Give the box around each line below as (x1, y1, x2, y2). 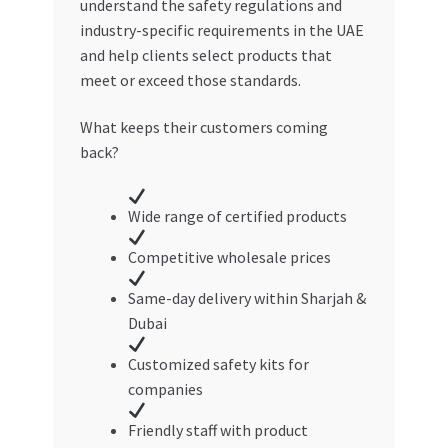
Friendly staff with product (127, 419, 308, 440)
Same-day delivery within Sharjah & (127, 287, 366, 308)
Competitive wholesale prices (127, 246, 331, 267)
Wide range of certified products (127, 205, 347, 226)
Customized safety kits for (127, 353, 309, 374)
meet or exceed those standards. (79, 69, 301, 90)
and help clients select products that (79, 44, 332, 65)
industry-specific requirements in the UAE (79, 19, 364, 40)
